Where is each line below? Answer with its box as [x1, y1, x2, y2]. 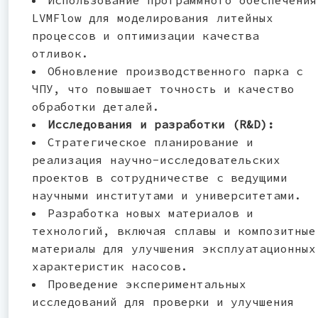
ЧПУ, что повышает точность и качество [32, 81, 295, 96]
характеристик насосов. [32, 258, 188, 273]
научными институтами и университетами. [32, 187, 302, 202]
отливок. [32, 45, 89, 60]
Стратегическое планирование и [48, 134, 253, 149]
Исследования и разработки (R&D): [48, 116, 275, 131]
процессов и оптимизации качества [32, 28, 259, 43]
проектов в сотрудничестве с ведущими [32, 170, 287, 185]
